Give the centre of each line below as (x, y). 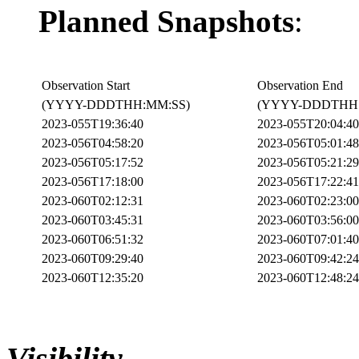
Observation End (300, 85)
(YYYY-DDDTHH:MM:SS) (116, 104)
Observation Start (86, 85)
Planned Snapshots (166, 21)
